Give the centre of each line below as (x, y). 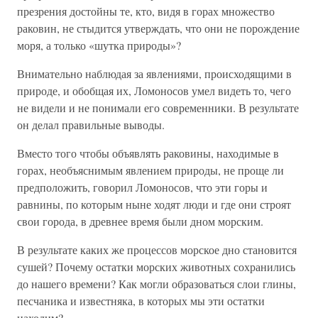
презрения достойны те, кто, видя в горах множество (146, 11)
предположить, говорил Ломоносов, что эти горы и (142, 187)
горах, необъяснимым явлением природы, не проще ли (150, 170)
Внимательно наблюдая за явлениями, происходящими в (154, 74)
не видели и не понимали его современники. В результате (158, 108)
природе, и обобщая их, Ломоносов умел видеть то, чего (154, 91)
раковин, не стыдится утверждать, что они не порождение (158, 28)
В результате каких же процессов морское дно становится (157, 250)
